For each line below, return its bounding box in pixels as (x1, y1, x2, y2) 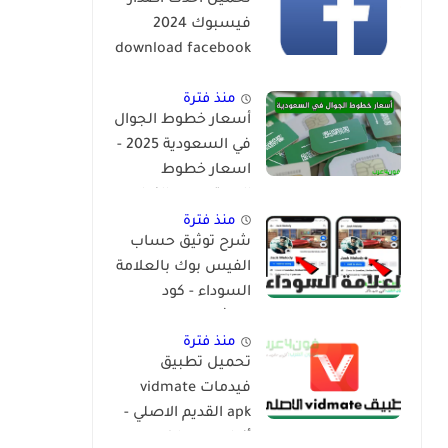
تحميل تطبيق (160, 356, 251, 373)
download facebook (115, 42, 251, 58)
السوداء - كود (162, 284, 251, 301)
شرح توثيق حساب (130, 234, 251, 251)
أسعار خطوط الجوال (114, 113, 251, 130)
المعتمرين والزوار (136, 188, 251, 205)
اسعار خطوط (161, 163, 251, 180)
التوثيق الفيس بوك (124, 309, 251, 326)
